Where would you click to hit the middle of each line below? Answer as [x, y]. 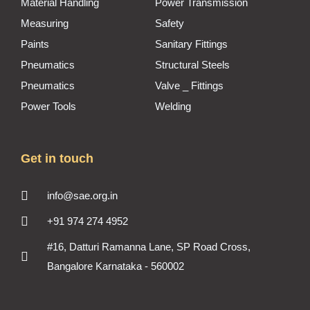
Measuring [45, 23]
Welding [173, 106]
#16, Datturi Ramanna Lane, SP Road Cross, [148, 246]
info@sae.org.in [82, 195]
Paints [35, 44]
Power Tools [48, 106]
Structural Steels [192, 64]
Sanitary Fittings [191, 44]
